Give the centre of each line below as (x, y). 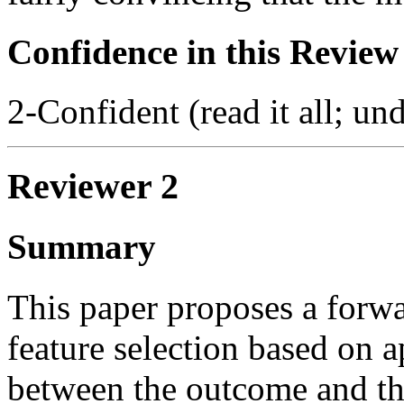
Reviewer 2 (93, 187)
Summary (82, 247)
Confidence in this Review (203, 52)
